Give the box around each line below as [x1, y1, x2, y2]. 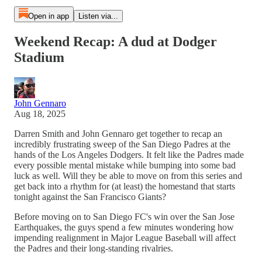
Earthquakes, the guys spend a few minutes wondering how [14, 222, 234, 232]
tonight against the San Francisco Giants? [14, 191, 166, 202]
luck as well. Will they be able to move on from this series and [14, 170, 242, 181]
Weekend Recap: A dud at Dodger [14, 33, 217, 49]
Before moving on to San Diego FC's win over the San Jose [14, 211, 235, 222]
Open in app [27, 12, 69, 20]
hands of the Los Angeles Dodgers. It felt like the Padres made [14, 149, 244, 160]
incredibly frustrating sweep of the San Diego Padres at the [14, 139, 230, 149]
